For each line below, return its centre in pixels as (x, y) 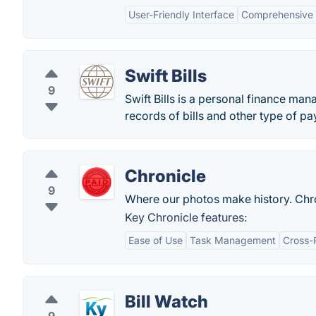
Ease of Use (156, 240)
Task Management (233, 240)
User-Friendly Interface (181, 14)
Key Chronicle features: (186, 217)
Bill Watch (166, 302)
